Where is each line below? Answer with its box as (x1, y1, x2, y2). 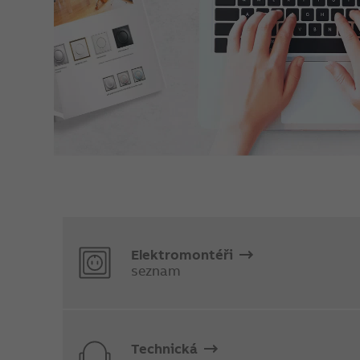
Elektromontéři (131, 245, 237, 263)
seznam (131, 261, 182, 279)
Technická (131, 339, 202, 357)
